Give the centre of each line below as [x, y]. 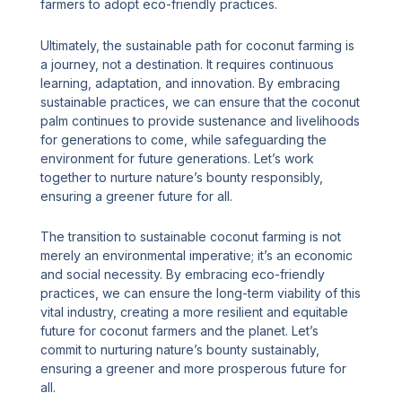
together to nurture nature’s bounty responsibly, [182, 177]
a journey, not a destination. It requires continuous [188, 64]
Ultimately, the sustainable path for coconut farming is [198, 45]
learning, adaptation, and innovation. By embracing [191, 83]
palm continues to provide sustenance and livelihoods [201, 120]
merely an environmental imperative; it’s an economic [197, 256]
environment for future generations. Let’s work [178, 158]
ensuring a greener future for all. [137, 196]
